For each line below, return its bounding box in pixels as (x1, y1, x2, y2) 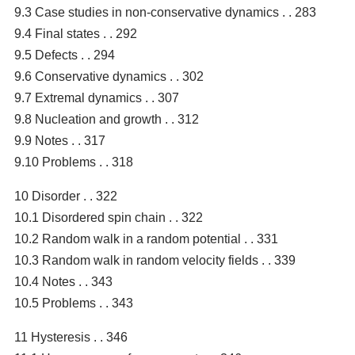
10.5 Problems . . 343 (14, 296, 133, 310)
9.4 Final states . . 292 (14, 26, 137, 40)
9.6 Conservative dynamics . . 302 (14, 69, 204, 83)
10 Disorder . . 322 (14, 189, 117, 203)
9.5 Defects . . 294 (14, 48, 115, 62)
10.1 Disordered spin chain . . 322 (14, 210, 203, 224)
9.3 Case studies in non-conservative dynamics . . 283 (14, 5, 316, 19)
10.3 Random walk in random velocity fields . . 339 (14, 253, 296, 267)
